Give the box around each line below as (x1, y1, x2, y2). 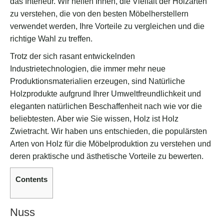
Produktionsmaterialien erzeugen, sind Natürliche (10, 77, 185, 85)
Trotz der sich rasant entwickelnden (10, 52, 135, 60)
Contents (15, 175, 47, 183)
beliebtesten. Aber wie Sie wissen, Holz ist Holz (10, 114, 178, 123)
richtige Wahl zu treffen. (10, 34, 92, 43)
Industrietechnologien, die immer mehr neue (10, 64, 165, 73)
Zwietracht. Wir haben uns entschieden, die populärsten (10, 127, 207, 135)
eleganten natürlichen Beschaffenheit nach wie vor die (10, 102, 202, 110)
